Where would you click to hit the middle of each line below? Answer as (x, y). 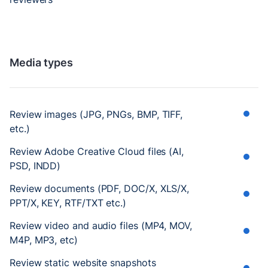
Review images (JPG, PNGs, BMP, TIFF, (96, 114)
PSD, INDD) (35, 165)
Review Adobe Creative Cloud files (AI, (97, 151)
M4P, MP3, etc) (44, 240)
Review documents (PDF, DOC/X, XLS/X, (100, 188)
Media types (41, 62)
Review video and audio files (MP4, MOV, (101, 225)
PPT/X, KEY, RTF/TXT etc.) (68, 202)
